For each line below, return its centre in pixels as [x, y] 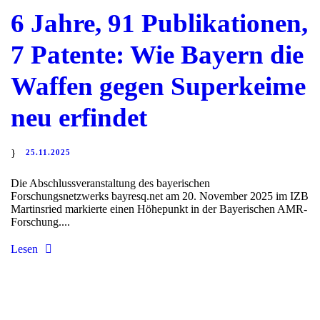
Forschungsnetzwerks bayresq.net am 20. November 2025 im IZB [160, 196]
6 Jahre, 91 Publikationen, [159, 24]
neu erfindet [79, 118]
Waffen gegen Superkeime [158, 86]
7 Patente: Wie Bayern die [157, 55]
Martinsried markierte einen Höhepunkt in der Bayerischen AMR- [159, 209]
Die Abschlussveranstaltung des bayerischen [110, 184]
